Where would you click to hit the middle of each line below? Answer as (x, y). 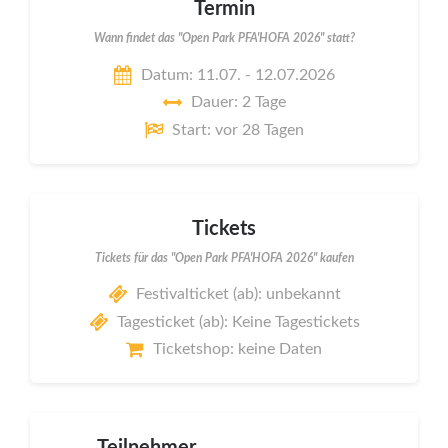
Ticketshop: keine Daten (237, 349)
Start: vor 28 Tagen (238, 129)
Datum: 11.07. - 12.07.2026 (237, 74)
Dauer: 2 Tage (238, 102)
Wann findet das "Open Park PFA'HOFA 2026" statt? (224, 38)
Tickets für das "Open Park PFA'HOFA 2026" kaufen (224, 257)
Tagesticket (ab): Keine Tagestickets (238, 321)
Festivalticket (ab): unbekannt (238, 294)
